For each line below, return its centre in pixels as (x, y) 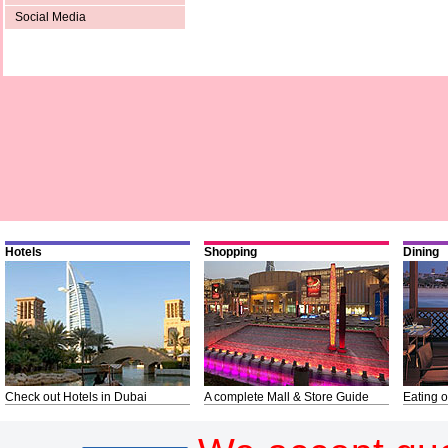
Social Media (50, 17)
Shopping (230, 252)
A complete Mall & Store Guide (286, 397)
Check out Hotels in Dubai (76, 397)
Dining (421, 252)
